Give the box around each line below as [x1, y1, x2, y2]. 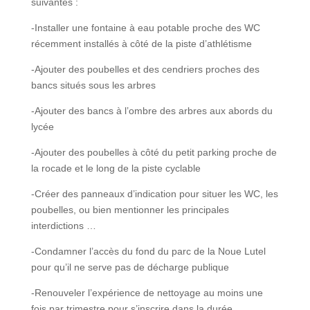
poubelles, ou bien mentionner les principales [30, 203, 229, 215]
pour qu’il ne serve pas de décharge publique [30, 261, 229, 273]
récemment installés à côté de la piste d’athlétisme [30, 37, 252, 49]
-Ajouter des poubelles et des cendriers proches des [30, 63, 259, 75]
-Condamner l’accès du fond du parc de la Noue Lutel [30, 245, 266, 257]
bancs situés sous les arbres [30, 79, 156, 91]
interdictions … [30, 219, 96, 231]
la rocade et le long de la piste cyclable [30, 162, 201, 174]
